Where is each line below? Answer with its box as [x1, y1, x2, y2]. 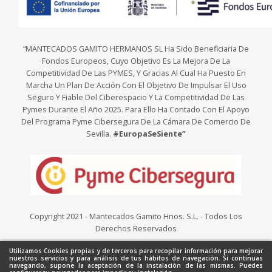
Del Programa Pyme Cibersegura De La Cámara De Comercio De [21, 116, 251, 127]
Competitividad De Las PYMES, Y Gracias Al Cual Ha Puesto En [26, 67, 246, 78]
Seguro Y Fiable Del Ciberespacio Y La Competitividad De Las [27, 92, 245, 103]
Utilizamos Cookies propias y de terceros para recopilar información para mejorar [9, 246, 263, 255]
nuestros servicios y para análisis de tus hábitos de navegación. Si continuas [9, 254, 263, 262]
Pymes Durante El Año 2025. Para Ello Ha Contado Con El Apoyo [22, 104, 250, 115]
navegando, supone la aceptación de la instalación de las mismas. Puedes [9, 261, 263, 270]
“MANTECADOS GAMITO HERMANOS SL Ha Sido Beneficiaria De [23, 43, 249, 54]
